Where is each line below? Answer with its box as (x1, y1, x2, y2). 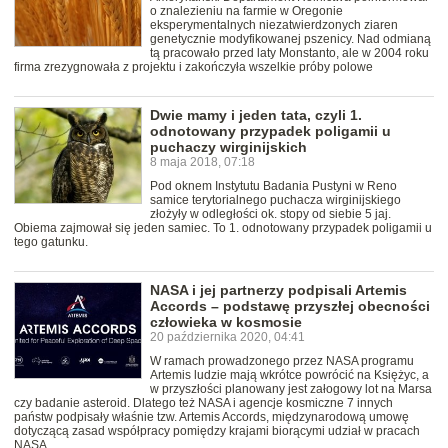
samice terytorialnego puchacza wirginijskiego (150, 193, 401, 208)
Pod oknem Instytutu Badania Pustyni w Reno (150, 179, 397, 194)
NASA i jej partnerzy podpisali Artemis (150, 282, 407, 299)
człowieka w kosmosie (150, 314, 302, 331)
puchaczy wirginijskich (150, 139, 307, 156)
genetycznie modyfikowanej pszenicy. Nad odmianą (150, 32, 431, 47)
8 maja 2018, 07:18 (150, 155, 255, 170)
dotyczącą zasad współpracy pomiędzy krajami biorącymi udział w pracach (14, 424, 420, 439)
